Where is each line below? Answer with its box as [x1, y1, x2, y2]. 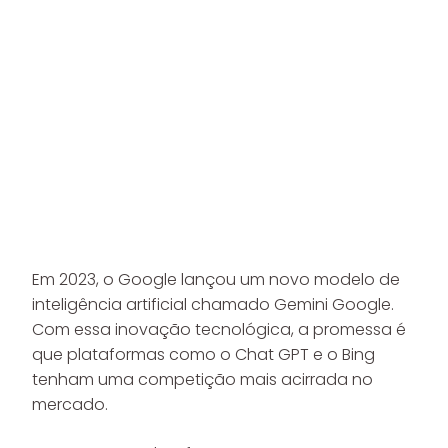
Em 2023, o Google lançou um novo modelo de [32, 268, 400, 291]
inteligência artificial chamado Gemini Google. [32, 293, 394, 316]
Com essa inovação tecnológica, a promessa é [32, 318, 406, 341]
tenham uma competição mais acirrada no [32, 368, 373, 391]
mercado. [32, 393, 108, 416]
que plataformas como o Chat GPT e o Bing [32, 343, 375, 366]
